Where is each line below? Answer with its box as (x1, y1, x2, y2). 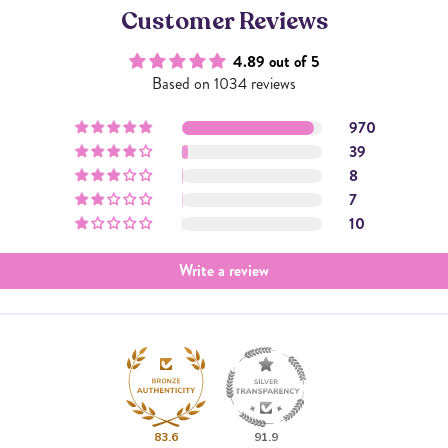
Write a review (179, 258, 269, 282)
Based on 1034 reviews (152, 71, 296, 95)
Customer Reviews (120, 4, 328, 38)
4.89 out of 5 (233, 49, 319, 73)
